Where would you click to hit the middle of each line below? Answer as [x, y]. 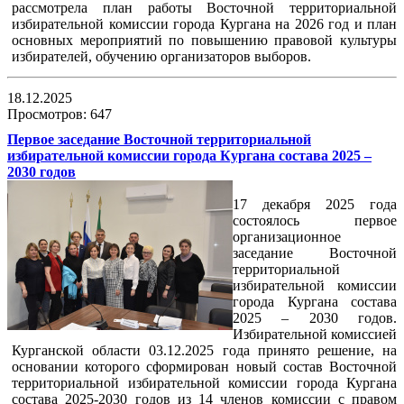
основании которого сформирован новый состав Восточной [204, 366]
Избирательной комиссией [315, 334]
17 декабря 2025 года [315, 204]
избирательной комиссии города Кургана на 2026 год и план [204, 23]
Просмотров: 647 [61, 114]
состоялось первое [315, 220]
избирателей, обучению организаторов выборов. [161, 56]
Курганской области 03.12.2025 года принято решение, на [204, 350]
